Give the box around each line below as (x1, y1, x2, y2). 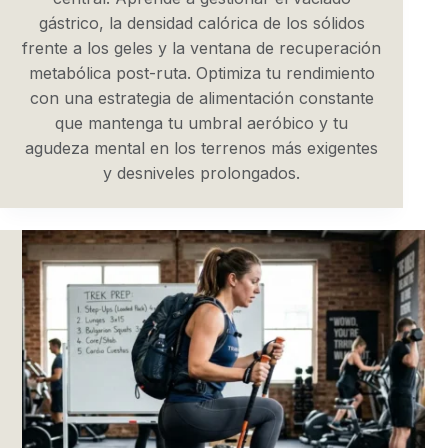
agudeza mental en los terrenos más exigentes (25, 137, 379, 158)
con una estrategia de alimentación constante (29, 87, 374, 108)
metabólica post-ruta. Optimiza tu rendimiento (28, 62, 375, 83)
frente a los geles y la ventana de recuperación (22, 37, 382, 58)
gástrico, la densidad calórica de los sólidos (38, 12, 365, 33)
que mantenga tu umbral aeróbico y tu (55, 112, 349, 133)
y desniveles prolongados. (103, 162, 301, 183)
